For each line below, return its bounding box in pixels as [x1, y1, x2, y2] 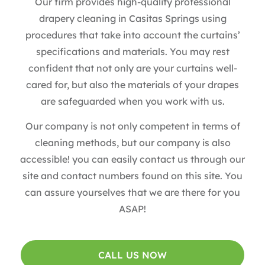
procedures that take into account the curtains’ [25, 28, 240, 41]
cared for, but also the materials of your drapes [26, 78, 239, 91]
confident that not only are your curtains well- [28, 62, 237, 74]
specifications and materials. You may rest [35, 45, 230, 57]
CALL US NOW [98, 249, 167, 261]
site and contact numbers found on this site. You [22, 169, 243, 182]
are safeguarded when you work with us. [40, 95, 225, 107]
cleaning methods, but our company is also [34, 136, 231, 148]
